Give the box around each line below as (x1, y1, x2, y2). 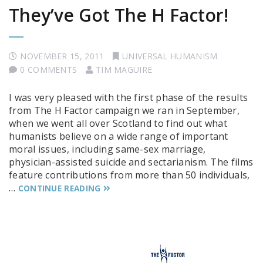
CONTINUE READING (18, 183, 101, 194)
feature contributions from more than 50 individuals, (9, 168, 250, 181)
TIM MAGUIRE (95, 64, 153, 75)
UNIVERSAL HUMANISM (122, 50, 218, 62)
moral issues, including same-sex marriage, (9, 143, 206, 156)
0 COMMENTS (20, 64, 77, 75)
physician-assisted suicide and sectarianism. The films (9, 156, 254, 168)
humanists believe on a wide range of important (9, 130, 228, 143)
